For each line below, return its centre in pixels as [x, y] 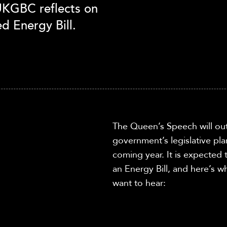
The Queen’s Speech [156, 126]
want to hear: [139, 183]
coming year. [140, 155]
